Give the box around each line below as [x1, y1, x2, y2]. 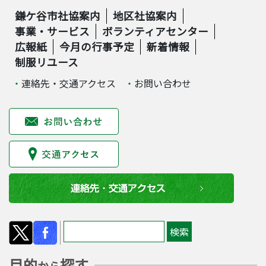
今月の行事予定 [59, 39, 134, 55]
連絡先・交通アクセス [21, 76, 116, 91]
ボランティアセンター [102, 24, 208, 39]
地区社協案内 [113, 8, 177, 24]
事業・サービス [15, 24, 90, 39]
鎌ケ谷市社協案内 [15, 8, 100, 24]
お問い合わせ [134, 76, 191, 91]
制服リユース [15, 55, 78, 70]
